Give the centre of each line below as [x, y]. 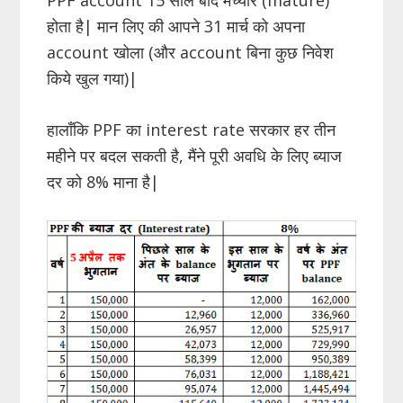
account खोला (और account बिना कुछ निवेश [191, 52]
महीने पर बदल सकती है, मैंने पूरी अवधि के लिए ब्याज [195, 155]
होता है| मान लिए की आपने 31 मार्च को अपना [176, 26]
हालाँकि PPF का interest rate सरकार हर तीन [192, 129]
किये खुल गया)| [93, 78]
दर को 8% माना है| [103, 181]
